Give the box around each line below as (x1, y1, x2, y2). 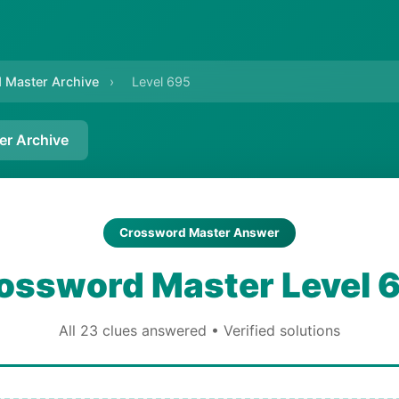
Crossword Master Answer (119, 225, 280, 240)
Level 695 (132, 74, 191, 89)
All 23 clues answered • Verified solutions (59, 322, 340, 339)
